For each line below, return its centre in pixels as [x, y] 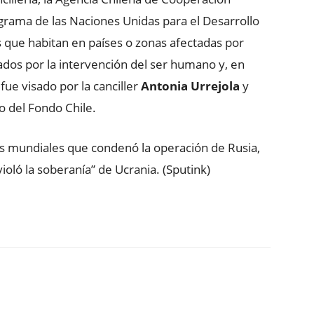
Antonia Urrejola [190, 86]
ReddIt [55, 301]
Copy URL [136, 301]
